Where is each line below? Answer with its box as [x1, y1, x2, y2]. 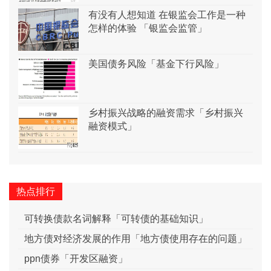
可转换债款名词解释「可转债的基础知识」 [24, 214, 208, 224]
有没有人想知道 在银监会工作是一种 [88, 10, 246, 21]
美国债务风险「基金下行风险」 [88, 59, 224, 70]
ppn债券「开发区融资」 [24, 253, 128, 264]
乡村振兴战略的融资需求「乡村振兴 [88, 108, 243, 119]
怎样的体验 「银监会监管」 [88, 23, 207, 34]
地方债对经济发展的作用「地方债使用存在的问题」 [24, 233, 247, 244]
